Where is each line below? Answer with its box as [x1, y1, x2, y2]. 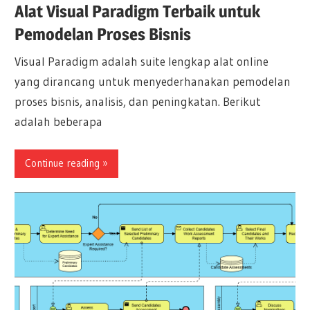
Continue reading [25, 156, 100, 170]
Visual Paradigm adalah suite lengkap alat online [15, 54, 269, 69]
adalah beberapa [15, 114, 103, 129]
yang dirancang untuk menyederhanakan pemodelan [15, 74, 291, 89]
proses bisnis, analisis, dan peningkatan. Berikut [15, 94, 262, 109]
